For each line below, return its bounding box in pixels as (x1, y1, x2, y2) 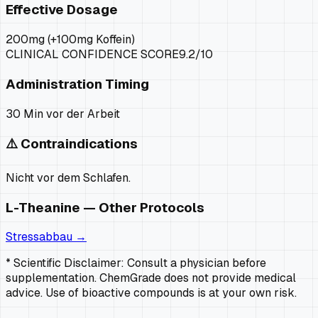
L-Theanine (6, 198, 80, 216)
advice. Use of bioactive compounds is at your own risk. (6, 285, 297, 301)
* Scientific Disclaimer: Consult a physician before (6, 256, 266, 271)
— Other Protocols (80, 198, 204, 216)
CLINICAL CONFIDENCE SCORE (6, 47, 179, 62)
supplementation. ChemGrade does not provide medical (6, 270, 296, 286)
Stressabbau (6, 229, 72, 245)
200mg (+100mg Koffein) (6, 32, 135, 48)
